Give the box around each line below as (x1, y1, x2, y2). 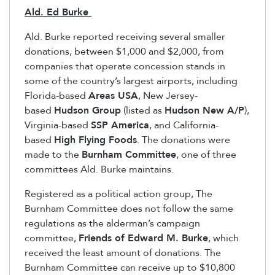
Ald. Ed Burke (25, 6, 91, 20)
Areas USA (88, 89, 138, 103)
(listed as (121, 104, 165, 118)
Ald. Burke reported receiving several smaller (25, 30, 225, 44)
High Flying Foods (54, 133, 137, 147)
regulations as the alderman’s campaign (25, 217, 200, 231)
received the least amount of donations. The (25, 246, 221, 260)
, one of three (176, 148, 236, 162)
